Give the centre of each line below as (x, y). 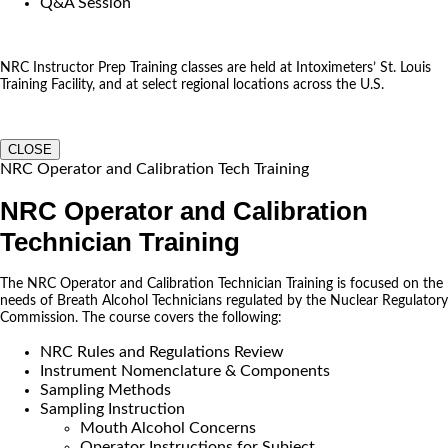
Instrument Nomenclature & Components (185, 370)
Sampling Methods (105, 389)
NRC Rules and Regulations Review (162, 351)
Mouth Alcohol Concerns (168, 427)
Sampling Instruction (112, 408)
